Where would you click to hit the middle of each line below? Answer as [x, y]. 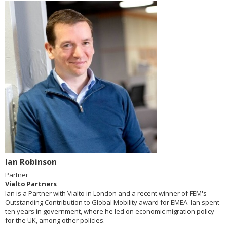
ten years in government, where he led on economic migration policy [110, 212]
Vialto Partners [31, 184]
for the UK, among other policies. [55, 221]
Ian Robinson [31, 162]
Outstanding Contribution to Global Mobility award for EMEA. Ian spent [112, 202]
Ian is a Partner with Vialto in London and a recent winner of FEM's [106, 193]
